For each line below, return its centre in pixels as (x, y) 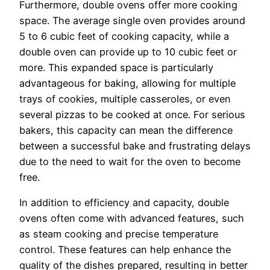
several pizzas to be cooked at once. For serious (132, 114)
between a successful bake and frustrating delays (135, 146)
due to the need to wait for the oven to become (130, 161)
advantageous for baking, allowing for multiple (127, 83)
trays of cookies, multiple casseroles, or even (125, 99)
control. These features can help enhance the (125, 250)
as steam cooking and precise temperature (119, 234)
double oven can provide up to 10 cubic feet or (128, 52)
